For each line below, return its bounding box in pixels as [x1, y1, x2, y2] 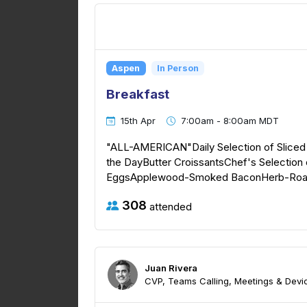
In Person [156, 62, 199, 73]
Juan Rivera [145, 262, 197, 273]
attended [147, 199, 192, 213]
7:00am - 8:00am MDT [181, 114, 279, 126]
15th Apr [121, 114, 156, 126]
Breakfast [106, 86, 169, 103]
